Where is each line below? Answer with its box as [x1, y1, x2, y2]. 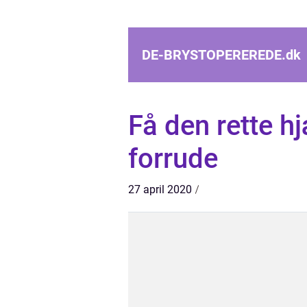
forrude [128, 143, 218, 175]
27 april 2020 [128, 183, 192, 196]
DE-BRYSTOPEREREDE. [142, 47, 286, 63]
